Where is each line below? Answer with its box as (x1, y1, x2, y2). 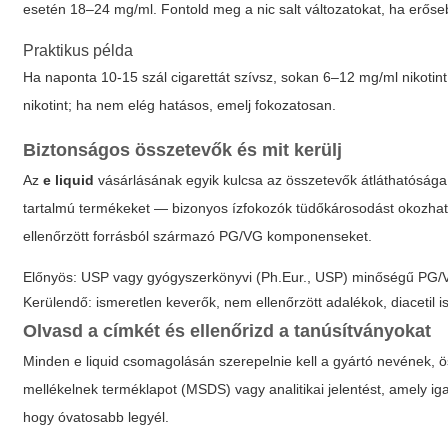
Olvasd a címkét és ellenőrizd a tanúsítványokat (23, 321, 432, 341)
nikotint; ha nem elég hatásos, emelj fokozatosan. (23, 97, 337, 113)
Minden (23, 353, 75, 369)
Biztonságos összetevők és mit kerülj (23, 140, 343, 160)
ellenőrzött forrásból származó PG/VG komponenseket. (23, 228, 373, 244)
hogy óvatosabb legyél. (23, 409, 170, 425)
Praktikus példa (23, 42, 134, 59)
